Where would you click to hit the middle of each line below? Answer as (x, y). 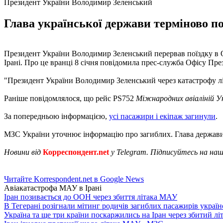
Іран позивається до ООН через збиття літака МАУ (91, 197)
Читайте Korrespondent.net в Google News (74, 179)
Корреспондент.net (76, 152)
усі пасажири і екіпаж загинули (162, 116)
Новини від (23, 152)
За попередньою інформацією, (56, 116)
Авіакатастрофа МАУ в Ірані (53, 188)
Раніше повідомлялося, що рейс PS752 (70, 98)
